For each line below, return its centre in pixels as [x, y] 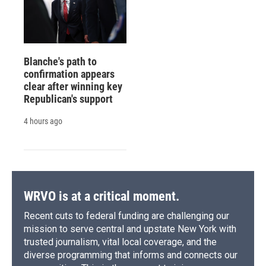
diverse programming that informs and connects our [131, 255]
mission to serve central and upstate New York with [130, 229]
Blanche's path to [60, 62]
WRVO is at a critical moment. [102, 197]
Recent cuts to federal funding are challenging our [126, 216]
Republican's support [68, 99]
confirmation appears [69, 74]
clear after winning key [73, 87]
